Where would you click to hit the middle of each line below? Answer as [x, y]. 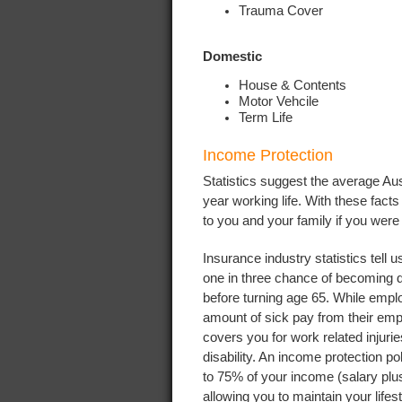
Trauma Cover [281, 10]
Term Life [267, 118]
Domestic [232, 56]
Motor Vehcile [279, 102]
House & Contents [293, 86]
